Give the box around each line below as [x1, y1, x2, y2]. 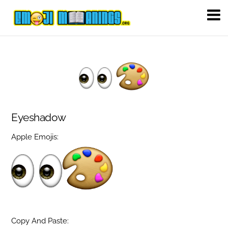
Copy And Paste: [11, 216, 69, 226]
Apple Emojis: [11, 132, 59, 142]
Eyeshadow [11, 110, 66, 124]
